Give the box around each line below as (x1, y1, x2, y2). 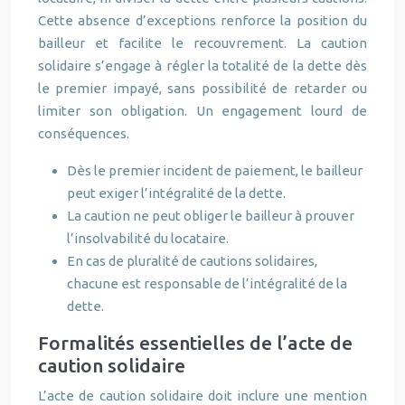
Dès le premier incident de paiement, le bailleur (67, 163, 363, 178)
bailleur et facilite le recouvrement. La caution (38, 35, 367, 51)
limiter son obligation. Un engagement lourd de (38, 103, 367, 118)
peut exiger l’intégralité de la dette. (67, 185, 286, 201)
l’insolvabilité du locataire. (67, 231, 229, 246)
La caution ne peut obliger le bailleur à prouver (67, 208, 354, 223)
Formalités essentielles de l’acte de (38, 332, 353, 353)
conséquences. (38, 126, 129, 141)
